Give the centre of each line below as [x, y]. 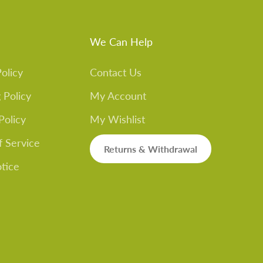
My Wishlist [117, 119]
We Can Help [121, 42]
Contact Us [116, 72]
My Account [118, 96]
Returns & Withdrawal [151, 149]
